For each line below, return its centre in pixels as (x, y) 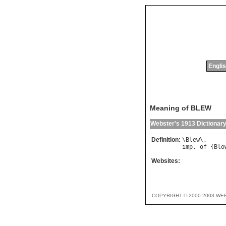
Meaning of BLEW (181, 108)
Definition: (166, 140)
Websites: (166, 161)
